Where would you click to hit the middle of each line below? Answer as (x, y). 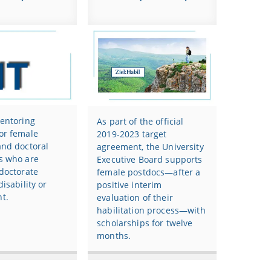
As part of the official (140, 121)
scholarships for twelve (145, 223)
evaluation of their (135, 197)
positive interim (129, 184)
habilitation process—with (151, 210)
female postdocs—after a (149, 172)
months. (114, 235)
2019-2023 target (132, 134)
